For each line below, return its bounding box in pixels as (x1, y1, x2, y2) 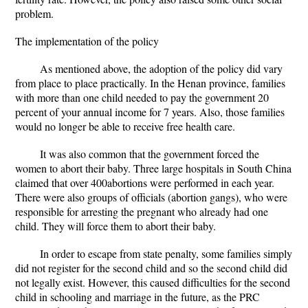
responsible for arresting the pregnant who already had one (15, 204, 268, 219)
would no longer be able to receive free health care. (15, 119, 235, 133)
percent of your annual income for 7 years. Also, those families (15, 104, 285, 119)
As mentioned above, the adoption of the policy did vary (40, 61, 283, 76)
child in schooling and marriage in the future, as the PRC (15, 289, 260, 304)
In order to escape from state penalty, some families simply (40, 246, 292, 261)
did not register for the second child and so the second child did (15, 261, 287, 275)
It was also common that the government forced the (40, 146, 259, 161)
